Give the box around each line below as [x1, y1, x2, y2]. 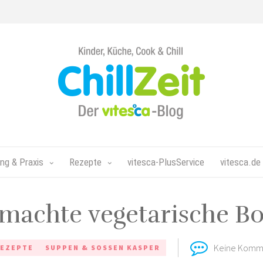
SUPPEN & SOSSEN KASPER [45, 243, 154, 252]
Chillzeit [58, 46, 93, 59]
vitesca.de [220, 156, 261, 168]
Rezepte [69, 156, 102, 168]
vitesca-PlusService [127, 156, 204, 168]
